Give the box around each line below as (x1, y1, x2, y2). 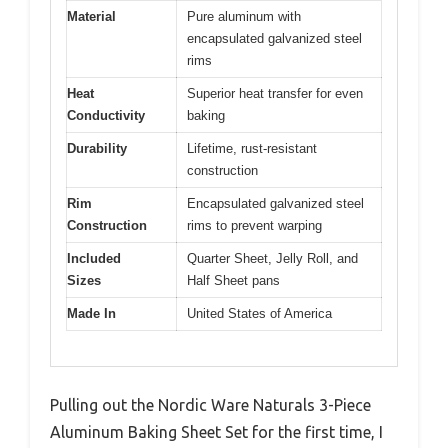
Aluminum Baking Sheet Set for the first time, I (50, 422, 383, 441)
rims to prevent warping (187, 218, 322, 234)
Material (67, 9, 116, 25)
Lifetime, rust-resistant (187, 141, 317, 157)
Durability (67, 141, 127, 157)
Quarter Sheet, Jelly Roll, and (187, 251, 358, 267)
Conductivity (67, 108, 145, 124)
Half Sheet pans (187, 273, 280, 289)
